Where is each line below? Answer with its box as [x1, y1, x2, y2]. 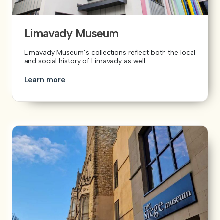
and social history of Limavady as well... [24, 57, 150, 66]
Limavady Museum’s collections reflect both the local [24, 48, 195, 57]
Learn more [24, 75, 67, 84]
